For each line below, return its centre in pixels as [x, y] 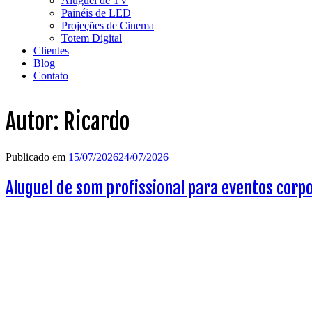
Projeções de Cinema [108, 25]
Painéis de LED [96, 13]
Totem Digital [92, 38]
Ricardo [96, 122]
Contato [51, 76]
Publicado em [36, 157]
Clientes [51, 50]
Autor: [34, 122]
